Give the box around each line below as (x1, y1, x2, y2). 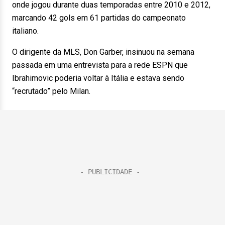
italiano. (12, 26, 39, 36)
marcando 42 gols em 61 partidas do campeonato (12, 13, 186, 23)
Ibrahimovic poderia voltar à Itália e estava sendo (12, 73, 184, 83)
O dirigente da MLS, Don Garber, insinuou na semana (12, 47, 194, 57)
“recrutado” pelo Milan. (12, 86, 90, 96)
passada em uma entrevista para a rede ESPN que (12, 60, 188, 70)
